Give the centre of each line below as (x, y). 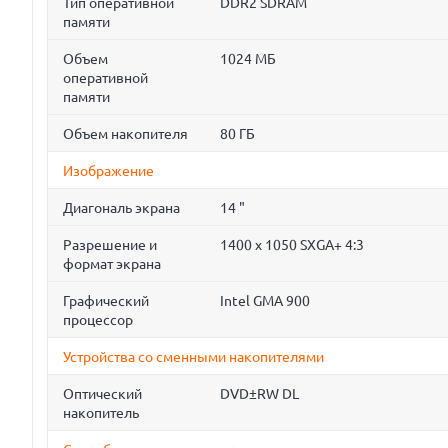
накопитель (101, 413)
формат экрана (112, 264)
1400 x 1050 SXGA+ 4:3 (292, 245)
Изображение (108, 171)
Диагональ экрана (121, 208)
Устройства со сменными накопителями (193, 357)
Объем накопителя (125, 134)
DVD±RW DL (259, 394)
